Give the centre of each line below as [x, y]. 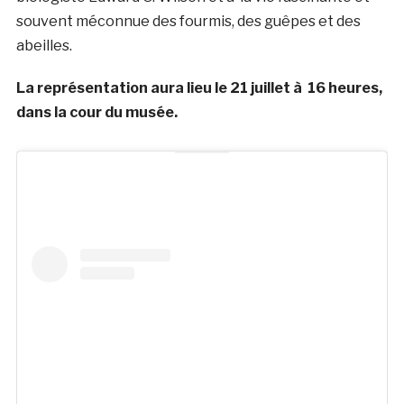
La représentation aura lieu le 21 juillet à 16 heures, [199, 87]
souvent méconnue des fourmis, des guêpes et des [188, 21]
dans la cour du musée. [96, 112]
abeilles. [44, 45]
